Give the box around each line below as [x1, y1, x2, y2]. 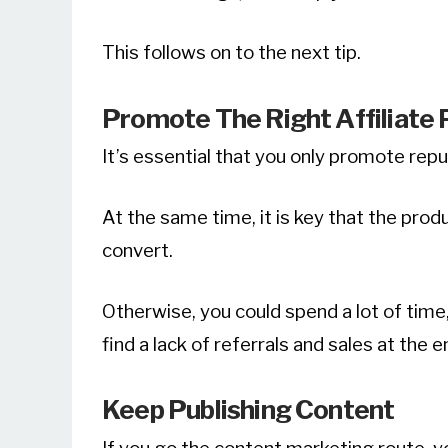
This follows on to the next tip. [102, 41, 361, 65]
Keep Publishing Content [102, 394, 395, 426]
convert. [102, 238, 173, 262]
